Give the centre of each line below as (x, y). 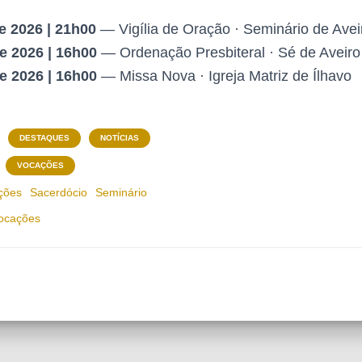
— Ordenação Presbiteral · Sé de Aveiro (229, 53)
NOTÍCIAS (120, 138)
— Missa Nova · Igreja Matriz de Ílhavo (224, 76)
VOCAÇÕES (40, 165)
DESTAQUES (44, 138)
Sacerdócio (59, 192)
